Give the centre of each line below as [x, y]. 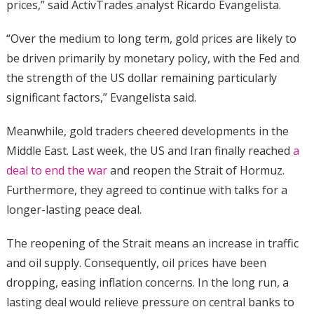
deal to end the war [56, 171]
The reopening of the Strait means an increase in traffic [152, 244]
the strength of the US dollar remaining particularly [141, 78]
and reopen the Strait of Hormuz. [196, 171]
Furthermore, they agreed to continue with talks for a [146, 190]
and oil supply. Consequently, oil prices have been [136, 263]
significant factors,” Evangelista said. [101, 98]
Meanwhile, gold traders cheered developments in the [147, 131]
